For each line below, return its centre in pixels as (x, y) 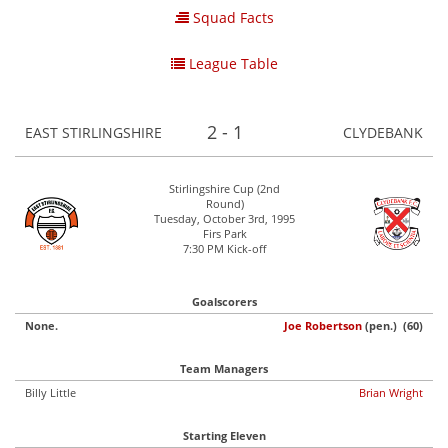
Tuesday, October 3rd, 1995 (224, 218)
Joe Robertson (323, 325)
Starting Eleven (224, 435)
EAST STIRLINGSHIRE (95, 132)
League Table (231, 63)
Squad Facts (231, 17)
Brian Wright (391, 392)
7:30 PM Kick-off (224, 248)
